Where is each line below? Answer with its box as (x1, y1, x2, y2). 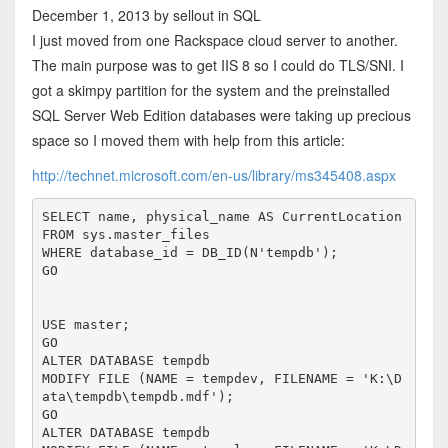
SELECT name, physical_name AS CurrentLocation (42, 209, 403, 225)
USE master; (42, 317, 131, 333)
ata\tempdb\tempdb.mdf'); (42, 389, 235, 405)
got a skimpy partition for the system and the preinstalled (31, 79, 390, 100)
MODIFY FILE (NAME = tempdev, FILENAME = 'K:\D (42, 371, 403, 387)
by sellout (153, 4, 214, 25)
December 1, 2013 (31, 4, 150, 25)
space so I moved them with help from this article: (31, 129, 345, 150)
